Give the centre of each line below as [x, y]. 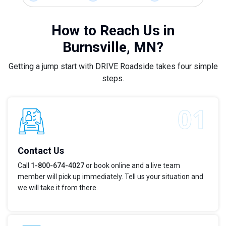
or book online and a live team [132, 166]
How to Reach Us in [113, 31]
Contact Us [41, 151]
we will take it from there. [58, 188]
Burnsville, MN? [113, 47]
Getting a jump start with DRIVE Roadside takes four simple [113, 67]
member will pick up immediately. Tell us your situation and [110, 177]
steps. [113, 79]
